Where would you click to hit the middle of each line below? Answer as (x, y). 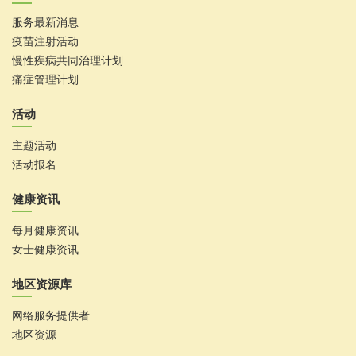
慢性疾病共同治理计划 (68, 60)
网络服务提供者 (51, 315)
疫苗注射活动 (45, 41)
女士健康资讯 (45, 249)
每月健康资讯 (45, 230)
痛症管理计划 (45, 79)
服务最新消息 (45, 21)
